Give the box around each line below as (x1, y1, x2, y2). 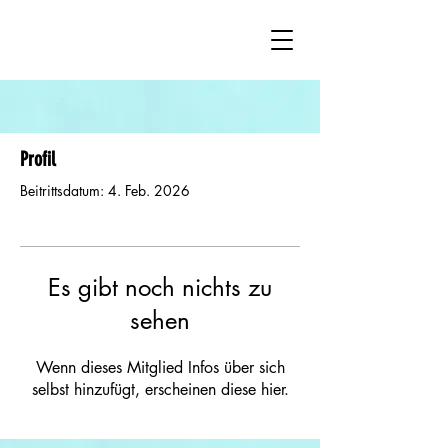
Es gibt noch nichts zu (48, 272, 272, 303)
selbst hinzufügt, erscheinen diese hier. (31, 379, 289, 400)
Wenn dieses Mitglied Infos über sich (35, 357, 285, 378)
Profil (20, 147, 55, 171)
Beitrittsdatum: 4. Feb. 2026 (20, 181, 190, 200)
